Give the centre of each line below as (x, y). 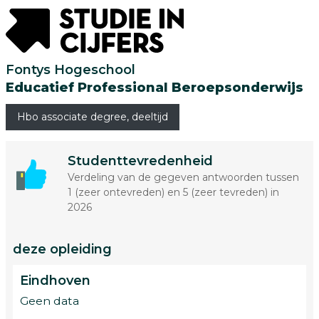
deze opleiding (62, 249)
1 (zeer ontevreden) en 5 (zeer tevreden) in (173, 192)
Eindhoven (55, 281)
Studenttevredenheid (140, 161)
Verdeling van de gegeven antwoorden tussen (183, 177)
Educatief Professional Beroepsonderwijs (155, 88)
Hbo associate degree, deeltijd (93, 117)
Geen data (49, 301)
